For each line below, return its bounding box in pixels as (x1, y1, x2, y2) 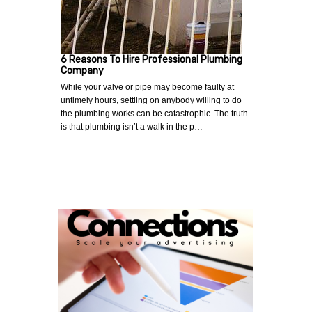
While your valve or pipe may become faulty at (61, 81, 234, 92)
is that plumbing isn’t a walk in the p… (61, 121, 203, 132)
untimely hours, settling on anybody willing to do (61, 95, 242, 105)
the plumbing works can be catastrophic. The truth (61, 108, 248, 118)
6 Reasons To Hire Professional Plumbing (61, 53, 242, 65)
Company (61, 64, 104, 77)
